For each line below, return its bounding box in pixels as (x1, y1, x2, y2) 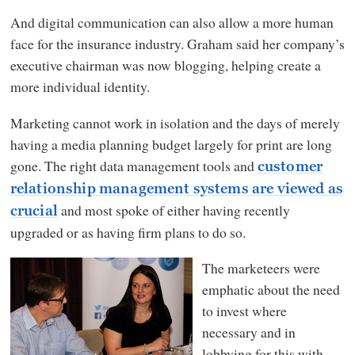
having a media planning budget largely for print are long (10, 134, 332, 154)
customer (257, 158, 323, 174)
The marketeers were (201, 258, 320, 278)
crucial (10, 202, 58, 219)
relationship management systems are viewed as (10, 180, 343, 197)
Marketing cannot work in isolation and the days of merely (10, 113, 340, 132)
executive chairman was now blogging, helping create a (10, 55, 321, 75)
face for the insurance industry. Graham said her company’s (10, 34, 345, 54)
